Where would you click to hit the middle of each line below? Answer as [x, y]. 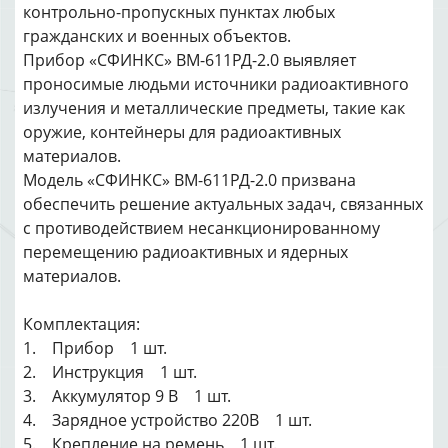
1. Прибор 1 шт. [95, 348]
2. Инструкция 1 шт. [110, 372]
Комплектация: [81, 324]
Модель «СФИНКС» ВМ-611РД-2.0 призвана [189, 180]
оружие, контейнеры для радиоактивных [182, 132]
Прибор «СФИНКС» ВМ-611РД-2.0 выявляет [189, 60]
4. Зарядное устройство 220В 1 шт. [167, 420]
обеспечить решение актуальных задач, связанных [223, 204]
